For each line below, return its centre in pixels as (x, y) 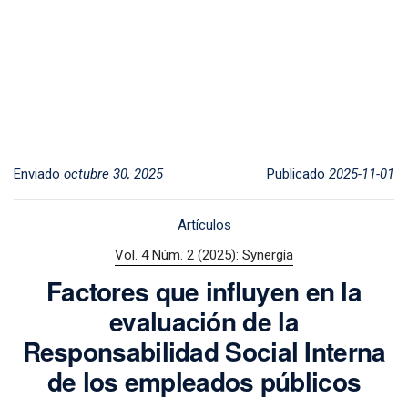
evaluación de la (204, 321)
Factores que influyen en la (204, 291)
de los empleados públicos (204, 382)
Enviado (39, 173)
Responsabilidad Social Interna (204, 352)
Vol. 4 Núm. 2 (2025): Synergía (204, 255)
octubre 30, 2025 (113, 173)
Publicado (298, 173)
